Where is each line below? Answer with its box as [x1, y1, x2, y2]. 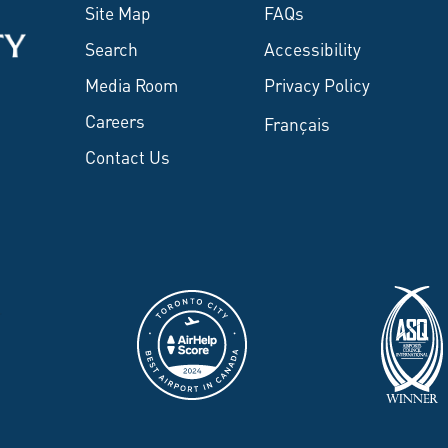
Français [264, 109, 330, 137]
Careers [84, 106, 145, 134]
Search [84, 34, 138, 62]
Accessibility [264, 34, 361, 62]
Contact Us [84, 142, 170, 170]
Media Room [84, 70, 178, 98]
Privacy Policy [264, 70, 370, 98]
